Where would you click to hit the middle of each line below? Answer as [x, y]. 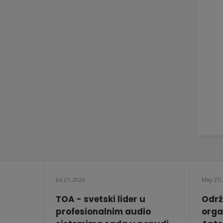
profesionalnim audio [103, 212]
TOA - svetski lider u [101, 199]
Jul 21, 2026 [70, 179]
